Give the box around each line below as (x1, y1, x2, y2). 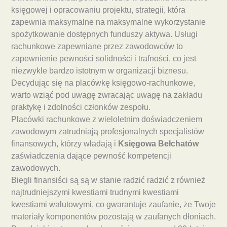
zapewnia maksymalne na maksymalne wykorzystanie (11, 17, 206, 26)
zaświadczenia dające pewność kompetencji (11, 151, 171, 160)
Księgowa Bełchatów (118, 139, 199, 148)
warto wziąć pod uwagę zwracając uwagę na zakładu (11, 90, 202, 99)
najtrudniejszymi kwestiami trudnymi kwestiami (11, 187, 179, 197)
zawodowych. (11, 163, 60, 172)
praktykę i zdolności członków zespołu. (11, 102, 150, 111)
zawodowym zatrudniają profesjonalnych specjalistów (11, 127, 204, 136)
